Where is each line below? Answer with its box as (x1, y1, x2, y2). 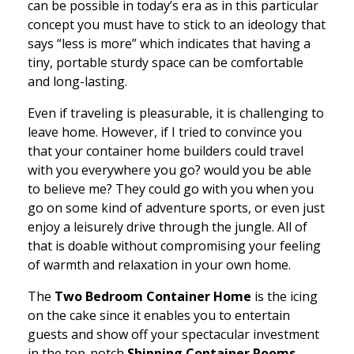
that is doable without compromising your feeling (28, 237, 321, 255)
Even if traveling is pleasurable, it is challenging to (28, 104, 324, 122)
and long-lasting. (28, 73, 127, 91)
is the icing (251, 288, 318, 306)
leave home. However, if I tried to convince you (28, 123, 302, 141)
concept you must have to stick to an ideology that (28, 16, 326, 34)
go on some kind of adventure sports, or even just (28, 199, 325, 217)
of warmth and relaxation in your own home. (28, 256, 291, 274)
